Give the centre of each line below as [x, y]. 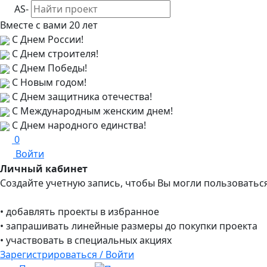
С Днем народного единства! [78, 125]
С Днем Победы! [48, 68]
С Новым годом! [48, 82]
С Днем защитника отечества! [81, 97]
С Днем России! [46, 39]
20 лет [83, 25]
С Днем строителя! [54, 54]
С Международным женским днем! [91, 111]
